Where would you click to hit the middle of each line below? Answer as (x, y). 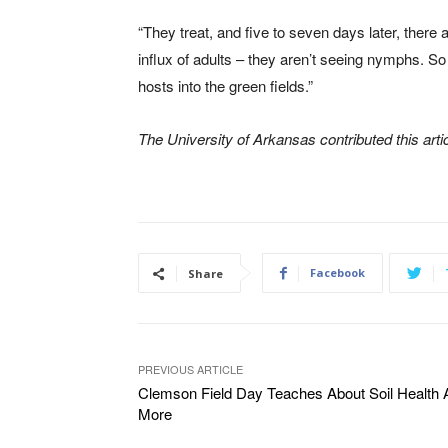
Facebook (337, 273)
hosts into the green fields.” (225, 86)
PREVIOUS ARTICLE (190, 369)
